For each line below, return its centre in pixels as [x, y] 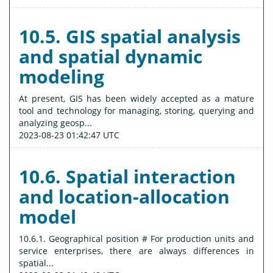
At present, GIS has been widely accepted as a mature [136, 99]
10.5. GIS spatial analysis [130, 37]
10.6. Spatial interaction [127, 177]
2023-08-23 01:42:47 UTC [69, 135]
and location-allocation [124, 197]
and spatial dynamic [111, 57]
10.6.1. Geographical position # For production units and [136, 239]
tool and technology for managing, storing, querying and [136, 111]
